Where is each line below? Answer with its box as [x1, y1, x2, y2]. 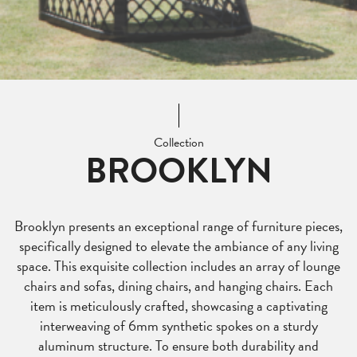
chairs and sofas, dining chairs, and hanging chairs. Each [24, 275, 333, 296]
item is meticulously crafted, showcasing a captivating [29, 295, 328, 316]
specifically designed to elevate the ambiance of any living [18, 235, 339, 257]
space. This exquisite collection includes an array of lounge [17, 255, 340, 277]
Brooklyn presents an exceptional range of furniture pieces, [14, 215, 343, 237]
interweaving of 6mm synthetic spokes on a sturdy [39, 315, 318, 336]
